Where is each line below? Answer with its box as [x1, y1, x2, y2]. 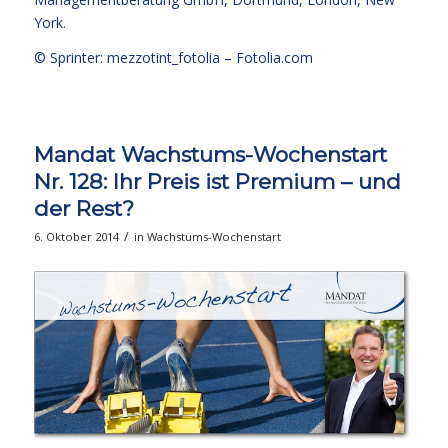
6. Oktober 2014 [33, 228, 119, 244]
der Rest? [33, 195, 134, 221]
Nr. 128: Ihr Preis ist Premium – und [33, 168, 401, 194]
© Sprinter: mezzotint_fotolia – [33, 47, 236, 67]
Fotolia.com [235, 47, 313, 67]
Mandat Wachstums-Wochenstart [33, 141, 387, 167]
